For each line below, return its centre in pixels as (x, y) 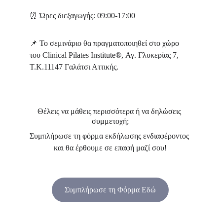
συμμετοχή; (110, 121)
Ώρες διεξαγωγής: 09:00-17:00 (87, 16)
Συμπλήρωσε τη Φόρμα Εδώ (110, 190)
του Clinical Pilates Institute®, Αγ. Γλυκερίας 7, (105, 55)
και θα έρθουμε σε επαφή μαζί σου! (110, 148)
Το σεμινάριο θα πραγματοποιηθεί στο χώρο (110, 43)
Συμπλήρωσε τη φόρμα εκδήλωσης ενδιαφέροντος (110, 136)
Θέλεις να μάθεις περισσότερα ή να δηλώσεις (110, 111)
